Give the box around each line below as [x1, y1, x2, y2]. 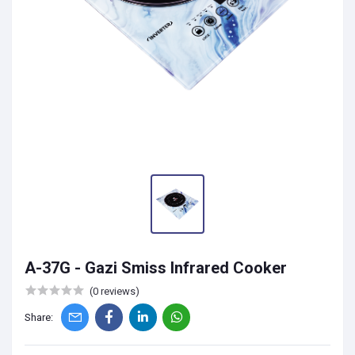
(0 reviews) [90, 284, 139, 297]
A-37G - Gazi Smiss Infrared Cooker [25, 258, 287, 277]
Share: [25, 311, 53, 324]
